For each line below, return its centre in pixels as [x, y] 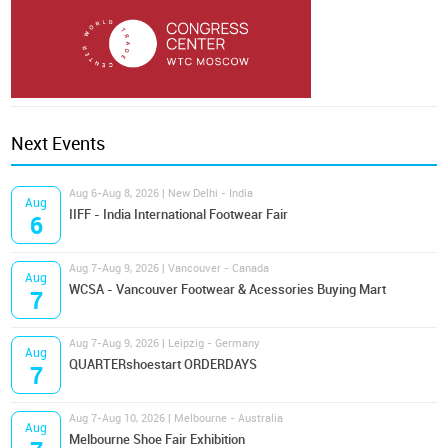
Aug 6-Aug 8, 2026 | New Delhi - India [161, 193]
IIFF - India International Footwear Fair [179, 214]
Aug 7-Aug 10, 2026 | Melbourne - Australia [176, 418]
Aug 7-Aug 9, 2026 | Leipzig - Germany [165, 343]
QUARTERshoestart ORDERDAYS [163, 364]
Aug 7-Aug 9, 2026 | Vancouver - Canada [169, 268]
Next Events [58, 144]
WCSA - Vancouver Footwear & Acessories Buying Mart [228, 289]
